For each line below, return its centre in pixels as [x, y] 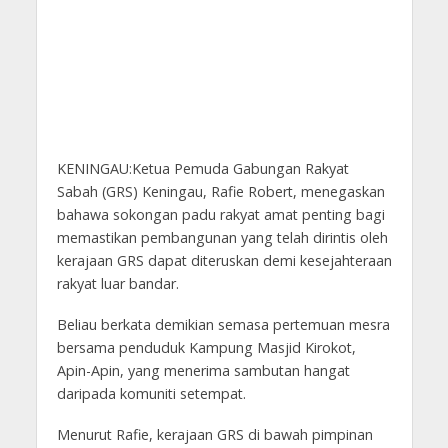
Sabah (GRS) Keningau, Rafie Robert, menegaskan [220, 192]
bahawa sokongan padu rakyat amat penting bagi [220, 215]
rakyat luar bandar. [117, 284]
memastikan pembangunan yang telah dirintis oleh [222, 238]
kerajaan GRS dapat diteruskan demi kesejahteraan [224, 261]
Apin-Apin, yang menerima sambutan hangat [203, 371]
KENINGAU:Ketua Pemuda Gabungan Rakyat [202, 169]
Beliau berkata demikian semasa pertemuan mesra [223, 325]
